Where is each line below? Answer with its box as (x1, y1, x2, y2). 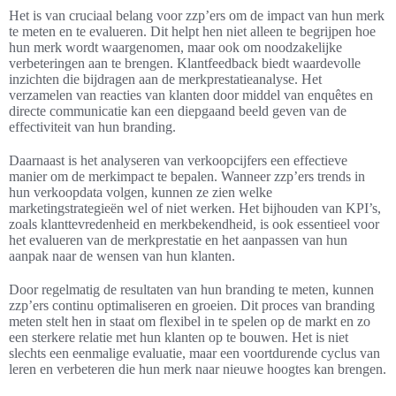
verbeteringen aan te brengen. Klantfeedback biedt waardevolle (9, 56, 361, 72)
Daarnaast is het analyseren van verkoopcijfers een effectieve (9, 153, 347, 169)
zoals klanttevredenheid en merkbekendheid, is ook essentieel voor (9, 217, 379, 232)
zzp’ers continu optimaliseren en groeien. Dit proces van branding (9, 298, 375, 314)
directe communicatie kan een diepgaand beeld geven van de (9, 103, 346, 119)
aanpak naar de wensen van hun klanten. (9, 248, 235, 264)
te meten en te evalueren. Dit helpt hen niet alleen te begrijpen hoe (9, 24, 376, 40)
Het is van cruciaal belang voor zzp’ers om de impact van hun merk (9, 8, 385, 24)
